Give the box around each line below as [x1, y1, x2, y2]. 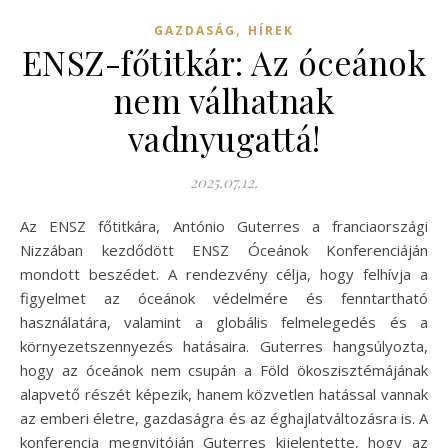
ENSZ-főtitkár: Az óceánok [21, 39, 427, 84]
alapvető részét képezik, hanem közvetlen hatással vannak [20, 383, 428, 404]
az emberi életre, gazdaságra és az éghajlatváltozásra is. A [20, 407, 428, 428]
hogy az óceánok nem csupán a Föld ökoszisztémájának [20, 359, 428, 380]
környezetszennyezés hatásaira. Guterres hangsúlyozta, [20, 335, 428, 356]
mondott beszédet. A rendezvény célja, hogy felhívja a [20, 263, 428, 284]
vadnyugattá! [127, 115, 321, 160]
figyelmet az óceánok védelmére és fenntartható [20, 287, 428, 308]
